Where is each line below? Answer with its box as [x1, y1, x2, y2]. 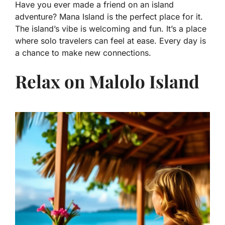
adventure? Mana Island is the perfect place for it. [15, 12, 203, 22]
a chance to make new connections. [15, 48, 151, 58]
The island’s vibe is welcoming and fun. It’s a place [15, 24, 206, 34]
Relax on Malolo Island [15, 69, 199, 93]
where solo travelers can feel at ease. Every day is [15, 36, 206, 46]
